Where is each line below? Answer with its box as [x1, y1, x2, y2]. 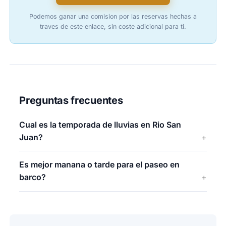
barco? [19, 172, 46, 183]
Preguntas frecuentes [19, 94, 123, 106]
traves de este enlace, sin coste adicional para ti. [40, 23, 186, 31]
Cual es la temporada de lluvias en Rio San [19, 119, 182, 130]
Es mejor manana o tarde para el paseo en [19, 159, 180, 170]
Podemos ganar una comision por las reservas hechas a [29, 13, 197, 21]
